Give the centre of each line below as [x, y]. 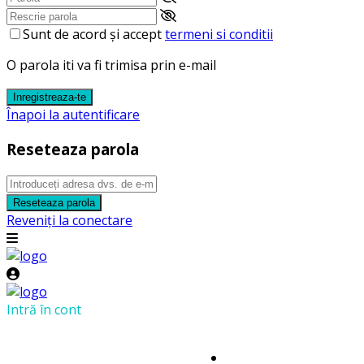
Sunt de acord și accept [94, 34]
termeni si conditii [219, 34]
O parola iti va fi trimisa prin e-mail [111, 65]
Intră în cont [44, 310]
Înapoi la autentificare [73, 114]
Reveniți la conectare [69, 221]
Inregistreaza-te [50, 97]
